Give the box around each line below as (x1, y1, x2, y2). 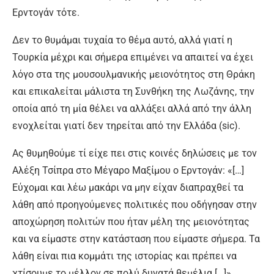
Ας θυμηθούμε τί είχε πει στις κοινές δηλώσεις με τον (12, 147, 257, 160)
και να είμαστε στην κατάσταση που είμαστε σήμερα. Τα (12, 233, 260, 245)
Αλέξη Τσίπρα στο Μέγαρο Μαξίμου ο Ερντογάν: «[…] (12, 165, 244, 177)
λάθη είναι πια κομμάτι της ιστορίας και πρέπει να (12, 250, 237, 262)
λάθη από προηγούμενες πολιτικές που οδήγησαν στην (12, 199, 257, 211)
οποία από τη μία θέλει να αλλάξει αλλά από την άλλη (12, 103, 251, 115)
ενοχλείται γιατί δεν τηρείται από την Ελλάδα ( (12, 120, 222, 132)
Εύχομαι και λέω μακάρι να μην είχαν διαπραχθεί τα (12, 182, 243, 194)
